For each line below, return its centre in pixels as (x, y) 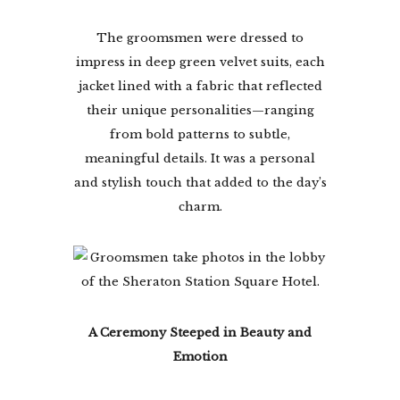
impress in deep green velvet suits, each (200, 62)
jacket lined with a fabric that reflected (200, 86)
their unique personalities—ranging (200, 110)
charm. (200, 206)
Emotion (200, 356)
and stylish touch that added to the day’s (200, 182)
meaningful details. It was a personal (200, 158)
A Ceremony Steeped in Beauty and (200, 332)
